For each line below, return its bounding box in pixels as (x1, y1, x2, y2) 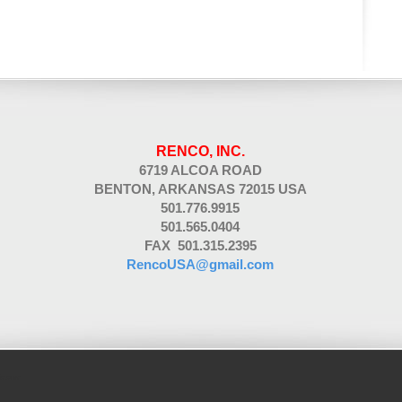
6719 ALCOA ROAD (138, 162, 262, 178)
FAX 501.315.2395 (144, 238, 257, 253)
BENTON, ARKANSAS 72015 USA (93, 181, 307, 197)
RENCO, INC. (155, 144, 245, 159)
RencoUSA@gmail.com (127, 257, 274, 272)
